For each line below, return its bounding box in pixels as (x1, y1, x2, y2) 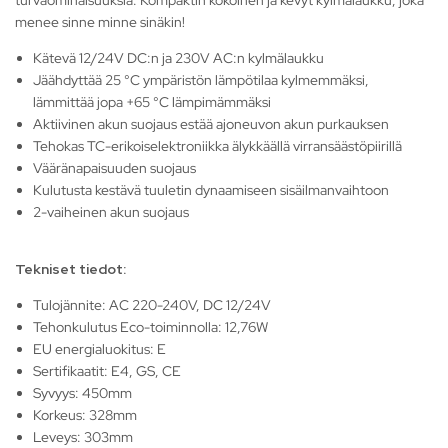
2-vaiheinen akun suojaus (33, 203, 190, 222)
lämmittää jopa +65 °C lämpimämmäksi (33, 93, 272, 112)
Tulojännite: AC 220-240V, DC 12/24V (33, 296, 272, 315)
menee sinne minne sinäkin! (15, 13, 185, 32)
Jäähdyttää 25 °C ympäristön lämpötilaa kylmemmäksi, (33, 71, 370, 90)
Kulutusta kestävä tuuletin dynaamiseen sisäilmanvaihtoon (33, 181, 390, 200)
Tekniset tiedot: (15, 260, 126, 279)
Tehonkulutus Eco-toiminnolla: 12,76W (33, 318, 269, 337)
